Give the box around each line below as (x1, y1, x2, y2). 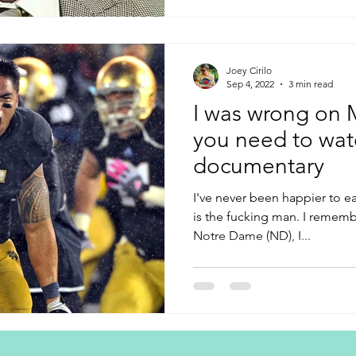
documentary (193, 153, 324, 179)
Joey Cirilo (226, 64, 272, 76)
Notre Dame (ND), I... (193, 228, 311, 243)
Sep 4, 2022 (226, 78, 274, 90)
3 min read (288, 78, 333, 90)
